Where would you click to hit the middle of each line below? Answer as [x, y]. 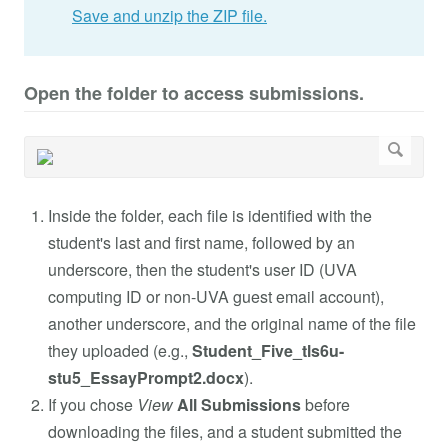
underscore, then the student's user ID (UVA [202, 269]
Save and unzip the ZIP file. [169, 16]
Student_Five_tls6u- [268, 350]
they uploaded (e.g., [120, 350]
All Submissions [239, 404]
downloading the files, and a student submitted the [225, 431]
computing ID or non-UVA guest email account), [216, 296]
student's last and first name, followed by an [201, 242]
